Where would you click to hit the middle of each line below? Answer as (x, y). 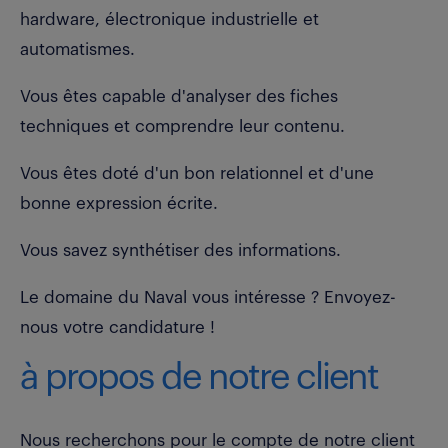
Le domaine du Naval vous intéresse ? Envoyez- (208, 297)
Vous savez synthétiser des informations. (180, 250)
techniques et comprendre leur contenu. (182, 126)
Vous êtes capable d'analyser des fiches (179, 96)
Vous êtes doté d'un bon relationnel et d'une (197, 173)
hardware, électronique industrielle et (169, 19)
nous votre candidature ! (117, 327)
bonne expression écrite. (119, 203)
